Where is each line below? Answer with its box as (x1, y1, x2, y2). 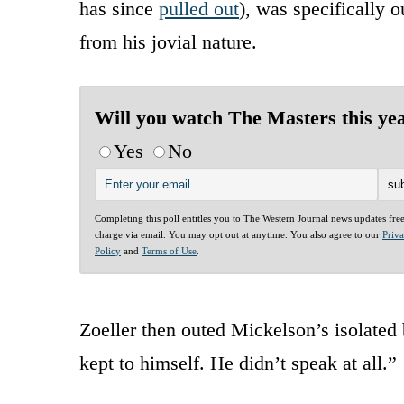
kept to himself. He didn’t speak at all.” (79, 351, 397, 374)
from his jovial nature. (79, 30, 257, 53)
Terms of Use (142, 244, 197, 256)
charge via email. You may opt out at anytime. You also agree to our (95, 228, 382, 240)
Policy (95, 244, 121, 256)
